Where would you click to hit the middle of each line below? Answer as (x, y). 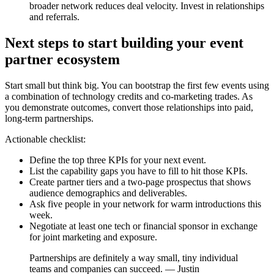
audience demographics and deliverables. (108, 193)
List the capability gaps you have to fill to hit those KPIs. (139, 171)
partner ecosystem (62, 59)
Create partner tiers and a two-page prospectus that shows (140, 182)
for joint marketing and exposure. (93, 237)
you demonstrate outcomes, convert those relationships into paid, (129, 107)
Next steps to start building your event (124, 43)
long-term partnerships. (49, 118)
